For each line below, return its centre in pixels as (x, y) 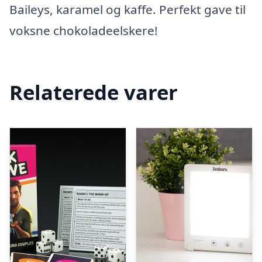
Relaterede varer (94, 92)
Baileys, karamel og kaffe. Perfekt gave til (127, 9)
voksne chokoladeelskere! (84, 30)
